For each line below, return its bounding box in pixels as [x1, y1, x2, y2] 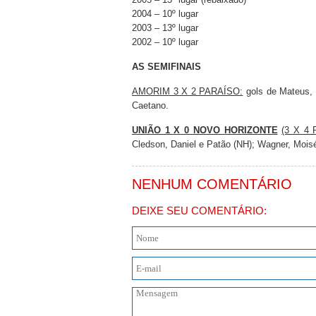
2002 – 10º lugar [132, 37, 198, 47]
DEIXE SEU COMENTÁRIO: [132, 205, 267, 217]
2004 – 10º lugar [132, 8, 198, 19]
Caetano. [132, 100, 169, 111]
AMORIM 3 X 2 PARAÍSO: [132, 86, 243, 97]
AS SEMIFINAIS [132, 61, 201, 72]
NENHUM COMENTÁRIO [132, 176, 292, 192]
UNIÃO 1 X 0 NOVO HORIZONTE [132, 125, 278, 135]
